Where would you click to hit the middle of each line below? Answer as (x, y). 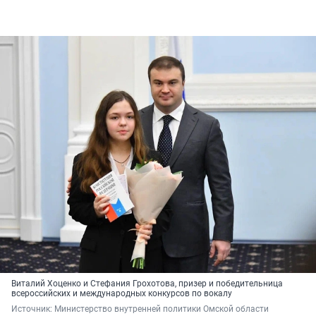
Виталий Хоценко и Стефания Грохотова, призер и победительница (147, 284)
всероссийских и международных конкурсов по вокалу (122, 294)
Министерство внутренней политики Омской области (163, 309)
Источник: (33, 309)
